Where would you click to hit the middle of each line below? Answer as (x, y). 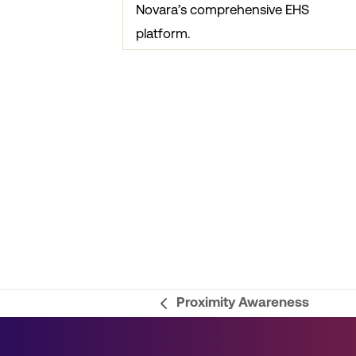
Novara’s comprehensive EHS (222, 10)
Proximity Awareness (242, 302)
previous (186, 313)
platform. (163, 34)
